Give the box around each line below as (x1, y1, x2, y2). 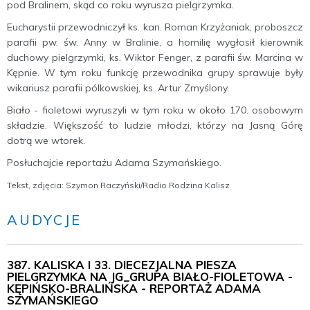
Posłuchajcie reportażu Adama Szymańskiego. (7, 156, 221, 169)
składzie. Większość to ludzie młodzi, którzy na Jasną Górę (7, 119, 303, 131)
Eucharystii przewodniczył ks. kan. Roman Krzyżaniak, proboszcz (7, 21, 303, 33)
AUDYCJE (7, 211, 82, 228)
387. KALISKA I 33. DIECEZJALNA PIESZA (7, 257, 237, 272)
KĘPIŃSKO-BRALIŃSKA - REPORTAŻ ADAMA (7, 281, 261, 295)
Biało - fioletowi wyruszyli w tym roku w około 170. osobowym (7, 104, 303, 116)
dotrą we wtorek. (7, 134, 85, 147)
